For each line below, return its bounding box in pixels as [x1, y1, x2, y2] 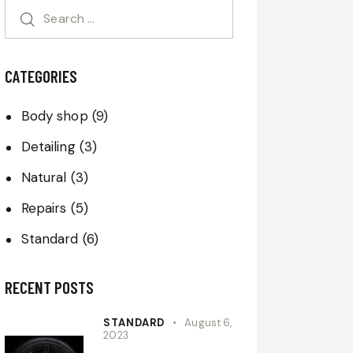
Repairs [20, 199, 67, 217]
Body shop [20, 107, 88, 125]
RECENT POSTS [5, 277, 95, 298]
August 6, [184, 316, 232, 330]
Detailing [20, 138, 76, 156]
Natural [20, 169, 67, 187]
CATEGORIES [5, 66, 78, 87]
